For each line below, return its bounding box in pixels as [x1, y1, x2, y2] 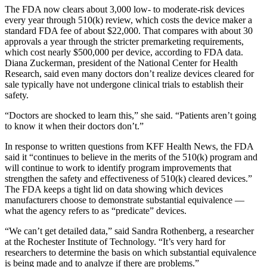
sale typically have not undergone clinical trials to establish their [5, 79, 243, 89]
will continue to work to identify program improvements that [5, 162, 231, 173]
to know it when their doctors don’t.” [5, 120, 144, 131]
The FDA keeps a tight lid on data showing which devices [5, 184, 223, 194]
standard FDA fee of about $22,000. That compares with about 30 [5, 25, 253, 36]
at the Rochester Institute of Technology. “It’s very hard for [5, 236, 225, 247]
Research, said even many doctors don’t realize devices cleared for [5, 68, 254, 79]
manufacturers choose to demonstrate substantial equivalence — [5, 194, 244, 205]
